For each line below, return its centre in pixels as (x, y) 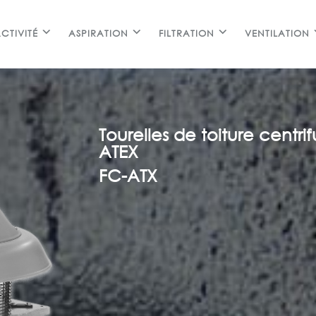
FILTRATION (186, 34)
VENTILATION (277, 34)
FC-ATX (128, 175)
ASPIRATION (99, 34)
